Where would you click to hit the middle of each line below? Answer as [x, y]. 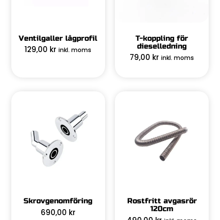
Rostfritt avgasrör [162, 201]
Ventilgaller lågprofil [58, 38]
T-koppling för [162, 38]
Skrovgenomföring [58, 201]
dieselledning [162, 46]
